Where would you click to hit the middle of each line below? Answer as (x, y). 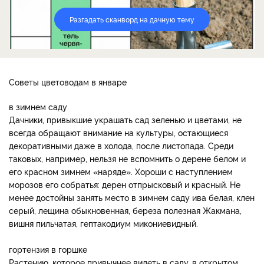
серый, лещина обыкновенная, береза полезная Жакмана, (125, 210)
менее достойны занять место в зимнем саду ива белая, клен (132, 197)
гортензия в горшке (48, 249)
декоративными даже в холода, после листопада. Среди (121, 146)
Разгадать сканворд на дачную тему (132, 19)
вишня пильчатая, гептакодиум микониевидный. (103, 223)
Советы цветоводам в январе (68, 82)
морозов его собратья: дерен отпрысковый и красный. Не (125, 184)
